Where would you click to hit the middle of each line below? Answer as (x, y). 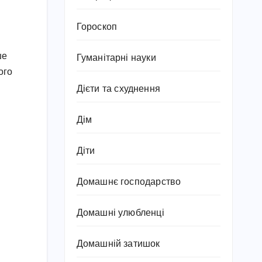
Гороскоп (97, 27)
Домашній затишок (118, 244)
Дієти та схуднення (118, 89)
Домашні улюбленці (120, 213)
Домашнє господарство (129, 182)
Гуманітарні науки (116, 58)
